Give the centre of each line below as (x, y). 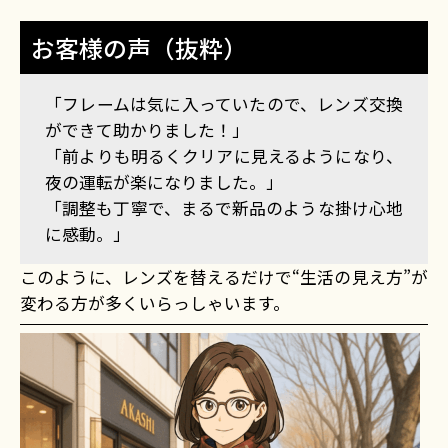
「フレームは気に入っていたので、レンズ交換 (224, 103)
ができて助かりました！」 (147, 129)
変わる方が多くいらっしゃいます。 (155, 302)
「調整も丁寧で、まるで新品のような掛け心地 (224, 207)
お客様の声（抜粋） (138, 48)
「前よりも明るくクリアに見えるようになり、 (224, 155)
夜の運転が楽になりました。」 (164, 181)
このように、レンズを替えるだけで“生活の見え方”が (224, 276)
